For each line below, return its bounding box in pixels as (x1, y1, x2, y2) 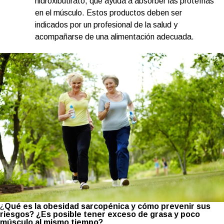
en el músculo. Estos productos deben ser (35, 8, 182, 17)
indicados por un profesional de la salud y (35, 20, 177, 29)
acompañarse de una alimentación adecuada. (35, 32, 194, 41)
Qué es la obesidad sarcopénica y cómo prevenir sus (4, 201, 210, 210)
